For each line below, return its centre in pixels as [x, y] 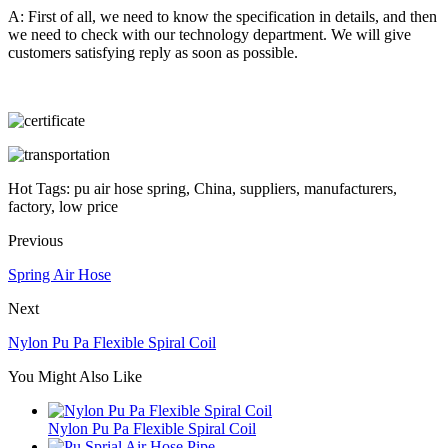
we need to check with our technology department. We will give [209, 34]
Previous [35, 240]
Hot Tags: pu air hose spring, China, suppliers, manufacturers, [202, 188]
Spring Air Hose [59, 274]
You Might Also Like [75, 376]
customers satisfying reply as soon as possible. [153, 52]
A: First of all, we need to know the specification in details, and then [222, 16]
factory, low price [63, 206]
